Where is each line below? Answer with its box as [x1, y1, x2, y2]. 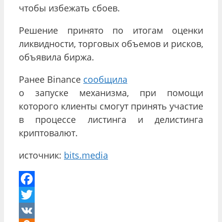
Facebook [19, 188, 58, 201]
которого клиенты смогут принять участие [19, 100, 203, 112]
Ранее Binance [19, 73, 83, 85]
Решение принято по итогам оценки [19, 24, 203, 36]
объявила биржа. [19, 51, 94, 63]
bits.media [64, 149, 108, 161]
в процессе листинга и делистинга [19, 113, 203, 125]
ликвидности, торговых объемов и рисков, [19, 37, 203, 50]
